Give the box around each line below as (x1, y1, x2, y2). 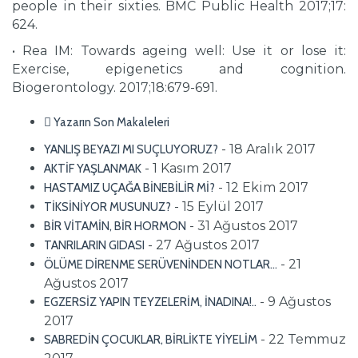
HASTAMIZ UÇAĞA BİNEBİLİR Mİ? (44, 181, 215, 195)
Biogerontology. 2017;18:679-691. (12, 80, 217, 95)
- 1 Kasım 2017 (145, 161, 232, 176)
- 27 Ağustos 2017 (148, 237, 260, 253)
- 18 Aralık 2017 (221, 141, 316, 157)
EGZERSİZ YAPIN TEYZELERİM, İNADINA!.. (44, 295, 257, 309)
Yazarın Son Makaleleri (51, 115, 169, 129)
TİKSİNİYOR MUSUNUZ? (44, 200, 171, 214)
